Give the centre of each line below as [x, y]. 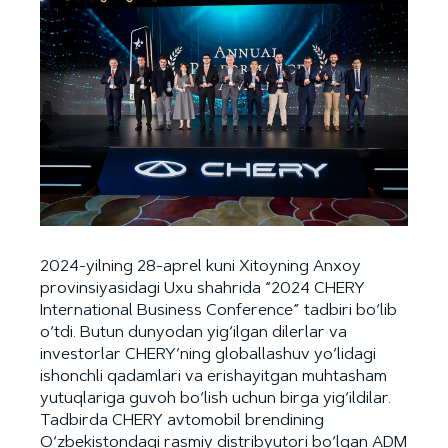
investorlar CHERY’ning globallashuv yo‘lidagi [208, 355]
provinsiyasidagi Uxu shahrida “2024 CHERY [202, 289]
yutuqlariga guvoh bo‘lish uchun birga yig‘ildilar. [215, 399]
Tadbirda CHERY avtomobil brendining [182, 421]
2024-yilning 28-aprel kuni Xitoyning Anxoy [200, 267]
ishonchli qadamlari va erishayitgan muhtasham [213, 377]
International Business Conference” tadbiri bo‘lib [218, 311]
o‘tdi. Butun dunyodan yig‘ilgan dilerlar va [193, 333]
